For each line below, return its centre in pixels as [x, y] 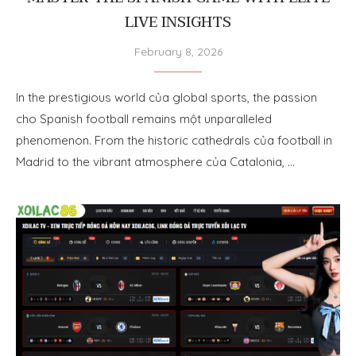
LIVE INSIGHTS [178, 22]
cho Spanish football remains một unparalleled [144, 118]
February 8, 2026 [178, 51]
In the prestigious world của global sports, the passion [166, 97]
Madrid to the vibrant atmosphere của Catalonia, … [155, 161]
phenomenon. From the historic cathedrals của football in [174, 140]
